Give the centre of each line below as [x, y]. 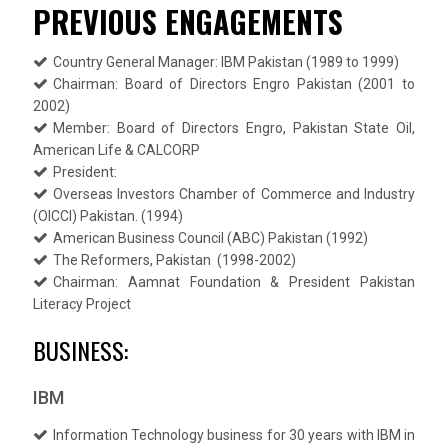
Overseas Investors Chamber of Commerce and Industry [234, 193]
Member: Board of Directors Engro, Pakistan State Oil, [234, 127]
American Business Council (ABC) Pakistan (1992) [210, 237]
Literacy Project [81, 303]
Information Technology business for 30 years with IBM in [234, 434]
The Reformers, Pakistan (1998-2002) [174, 259]
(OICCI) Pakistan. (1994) [107, 215]
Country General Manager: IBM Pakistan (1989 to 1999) [225, 61]
